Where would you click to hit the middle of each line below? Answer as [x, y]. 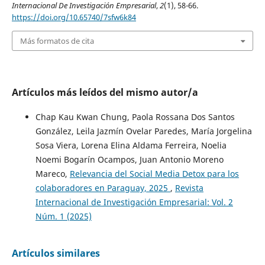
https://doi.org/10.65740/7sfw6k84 [74, 17]
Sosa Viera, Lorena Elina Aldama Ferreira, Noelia [131, 146]
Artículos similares [56, 253]
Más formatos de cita [57, 41]
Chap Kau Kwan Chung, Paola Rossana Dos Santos [135, 117]
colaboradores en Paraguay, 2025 [103, 188]
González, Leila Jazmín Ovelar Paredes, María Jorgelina [143, 131]
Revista [189, 188]
